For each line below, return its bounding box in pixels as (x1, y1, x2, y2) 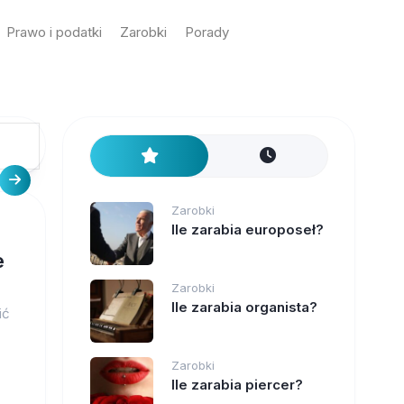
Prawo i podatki (6, 23, 103, 41)
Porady (185, 23, 230, 41)
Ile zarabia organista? (170, 298, 317, 316)
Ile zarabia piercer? (170, 376, 303, 393)
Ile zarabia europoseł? (170, 221, 324, 238)
